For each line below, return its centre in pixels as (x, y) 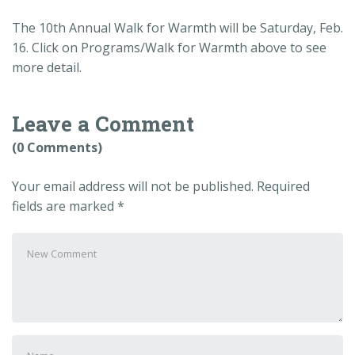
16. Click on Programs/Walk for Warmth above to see (169, 47)
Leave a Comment (103, 124)
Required (283, 187)
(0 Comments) (57, 148)
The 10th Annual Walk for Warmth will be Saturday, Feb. (177, 27)
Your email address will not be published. (133, 187)
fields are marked (65, 206)
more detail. (47, 67)
